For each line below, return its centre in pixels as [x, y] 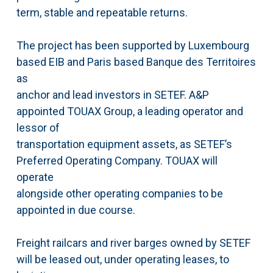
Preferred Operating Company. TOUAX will [117, 161]
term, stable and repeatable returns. [102, 13]
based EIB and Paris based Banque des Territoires [136, 62]
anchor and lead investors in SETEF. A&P [112, 95]
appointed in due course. [76, 210]
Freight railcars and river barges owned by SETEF [133, 243]
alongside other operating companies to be [119, 194]
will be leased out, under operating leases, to [122, 260]
